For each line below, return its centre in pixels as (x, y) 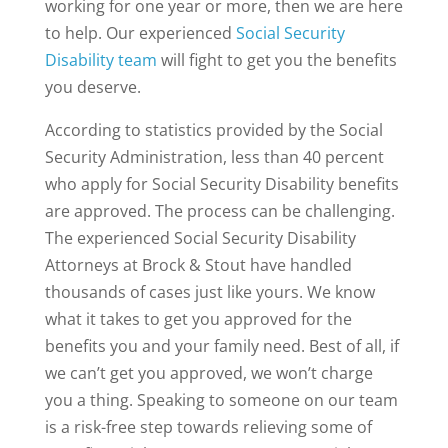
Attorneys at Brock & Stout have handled (198, 264)
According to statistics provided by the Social (213, 129)
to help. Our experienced (140, 32)
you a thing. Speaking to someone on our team (221, 399)
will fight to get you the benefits (276, 59)
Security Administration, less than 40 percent (214, 156)
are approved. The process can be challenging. (219, 210)
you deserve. (92, 86)
